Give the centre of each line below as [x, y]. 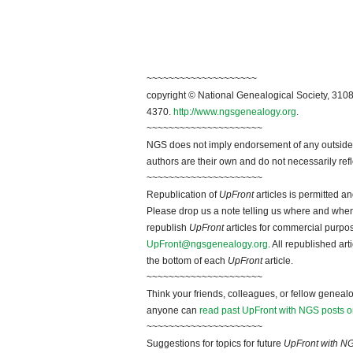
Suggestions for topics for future [215, 344]
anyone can [173, 311]
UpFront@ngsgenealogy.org [207, 245]
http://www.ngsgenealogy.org [235, 112]
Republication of [183, 195]
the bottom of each [187, 261]
